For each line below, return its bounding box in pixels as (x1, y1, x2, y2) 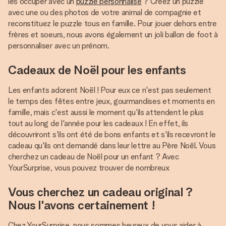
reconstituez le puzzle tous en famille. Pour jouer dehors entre (8, 19, 217, 28)
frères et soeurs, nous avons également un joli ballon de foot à (8, 30, 218, 39)
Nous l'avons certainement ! (8, 198, 155, 212)
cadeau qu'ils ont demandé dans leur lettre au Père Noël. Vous (8, 141, 216, 150)
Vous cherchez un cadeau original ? (8, 185, 193, 199)
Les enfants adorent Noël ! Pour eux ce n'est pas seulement (8, 85, 211, 95)
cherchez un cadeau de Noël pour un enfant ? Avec (8, 152, 179, 161)
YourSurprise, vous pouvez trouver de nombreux (8, 163, 169, 173)
